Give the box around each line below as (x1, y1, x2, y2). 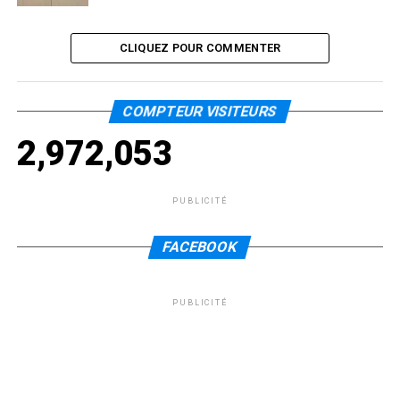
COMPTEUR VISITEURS (121, 102, 279, 120)
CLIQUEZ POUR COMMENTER (119, 40, 281, 54)
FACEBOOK (161, 237, 240, 255)
